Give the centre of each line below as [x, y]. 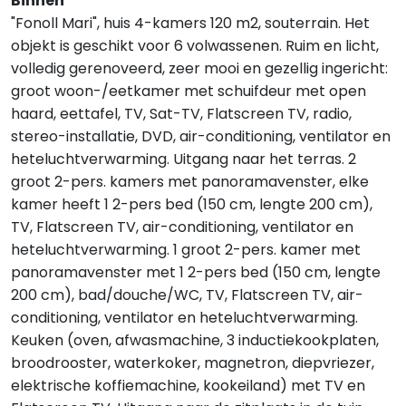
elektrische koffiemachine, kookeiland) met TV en [188, 386]
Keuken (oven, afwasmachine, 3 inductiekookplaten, [195, 340]
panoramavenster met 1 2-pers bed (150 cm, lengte [196, 272]
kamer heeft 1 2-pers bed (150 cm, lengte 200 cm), [192, 204]
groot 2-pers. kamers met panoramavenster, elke [190, 182]
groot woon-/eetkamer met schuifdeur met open [188, 91]
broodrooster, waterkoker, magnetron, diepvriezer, [193, 363]
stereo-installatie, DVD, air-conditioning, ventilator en [201, 136]
